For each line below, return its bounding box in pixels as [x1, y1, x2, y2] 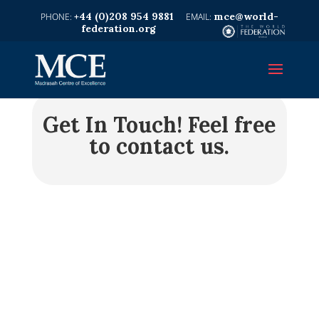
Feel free [182, 111, 276, 138]
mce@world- [213, 10, 278, 23]
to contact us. [89, 132, 230, 159]
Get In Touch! [43, 111, 183, 138]
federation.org [81, 22, 157, 35]
